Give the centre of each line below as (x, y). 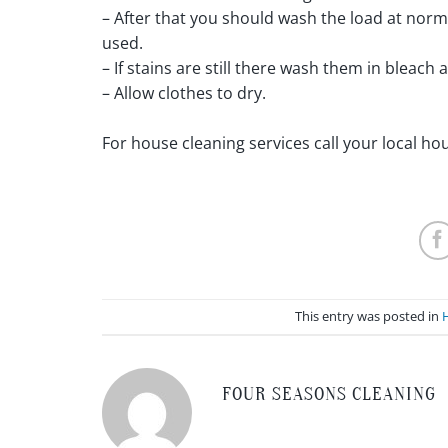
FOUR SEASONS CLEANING (329, 394)
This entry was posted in (368, 316)
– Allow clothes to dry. (184, 92)
